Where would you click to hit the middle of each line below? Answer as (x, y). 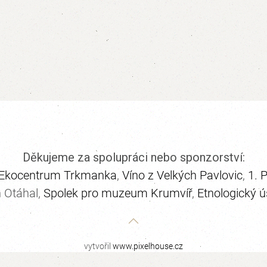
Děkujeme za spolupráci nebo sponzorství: (133, 157)
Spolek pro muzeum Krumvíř (117, 193)
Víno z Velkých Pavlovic (182, 175)
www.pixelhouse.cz (148, 246)
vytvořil (98, 246)
